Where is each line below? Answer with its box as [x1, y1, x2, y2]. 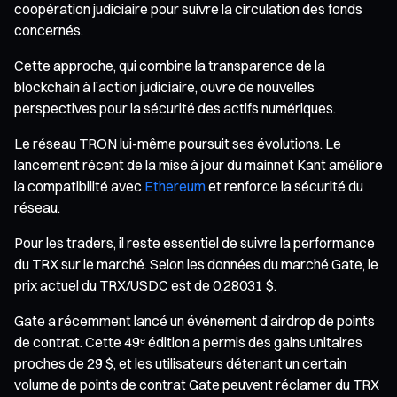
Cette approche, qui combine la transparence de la [14, 56, 325, 74]
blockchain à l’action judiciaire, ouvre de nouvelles [14, 77, 315, 96]
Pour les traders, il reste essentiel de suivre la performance [14, 233, 375, 252]
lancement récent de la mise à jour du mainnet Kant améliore [14, 155, 383, 174]
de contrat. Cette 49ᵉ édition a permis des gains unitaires [14, 332, 362, 351]
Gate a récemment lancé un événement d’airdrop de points [14, 311, 375, 330]
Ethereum [144, 176, 206, 195]
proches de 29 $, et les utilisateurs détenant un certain [14, 354, 346, 372]
